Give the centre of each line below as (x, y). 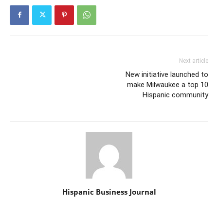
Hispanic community (175, 95)
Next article (194, 61)
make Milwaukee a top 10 (168, 84)
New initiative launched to (167, 74)
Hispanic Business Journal (109, 191)
